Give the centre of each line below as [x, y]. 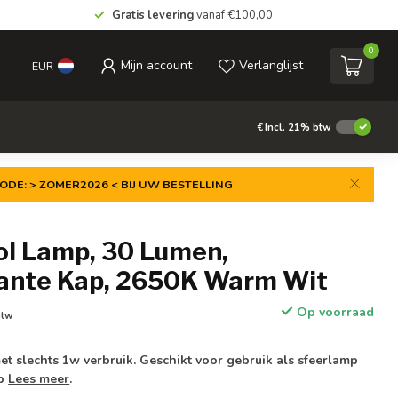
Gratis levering [152, 15]
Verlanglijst [271, 65]
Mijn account [156, 65]
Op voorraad [333, 312]
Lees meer [39, 379]
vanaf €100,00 [233, 15]
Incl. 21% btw [298, 127]
